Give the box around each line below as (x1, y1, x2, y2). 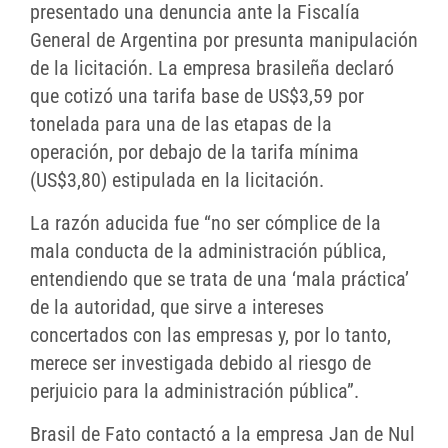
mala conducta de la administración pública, (30, 239, 386, 264)
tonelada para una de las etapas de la (30, 112, 332, 137)
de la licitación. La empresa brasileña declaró (30, 56, 394, 81)
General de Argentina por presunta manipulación (30, 28, 418, 53)
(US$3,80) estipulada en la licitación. (30, 168, 324, 193)
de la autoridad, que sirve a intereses (30, 295, 324, 320)
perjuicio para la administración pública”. (30, 379, 359, 404)
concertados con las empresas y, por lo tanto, (30, 323, 391, 348)
